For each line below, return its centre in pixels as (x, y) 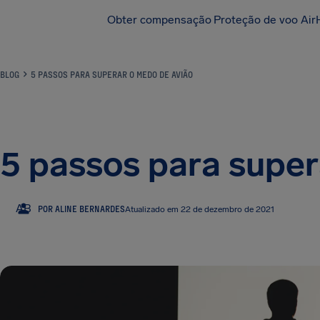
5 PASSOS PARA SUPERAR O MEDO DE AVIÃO (112, 74)
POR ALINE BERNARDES (81, 208)
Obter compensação (159, 20)
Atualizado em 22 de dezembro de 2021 (200, 209)
